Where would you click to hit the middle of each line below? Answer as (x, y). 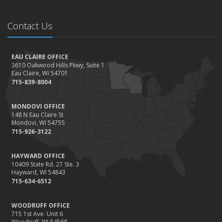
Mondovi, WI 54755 (38, 123)
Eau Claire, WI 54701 (40, 73)
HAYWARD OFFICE (38, 156)
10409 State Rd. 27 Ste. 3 (45, 164)
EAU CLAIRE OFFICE (40, 57)
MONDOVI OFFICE (38, 106)
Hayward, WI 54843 (38, 172)
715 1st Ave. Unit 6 (37, 214)
